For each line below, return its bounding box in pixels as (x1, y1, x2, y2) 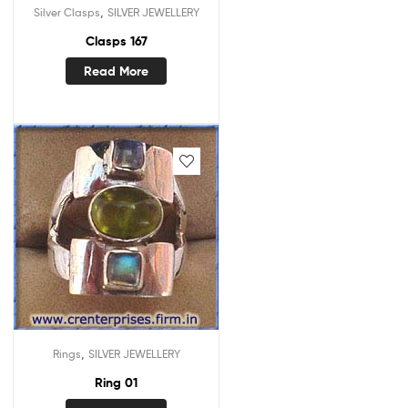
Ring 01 (95, 373, 138, 391)
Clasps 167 (85, 32, 148, 49)
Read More (84, 63, 148, 80)
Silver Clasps (33, 5, 100, 19)
